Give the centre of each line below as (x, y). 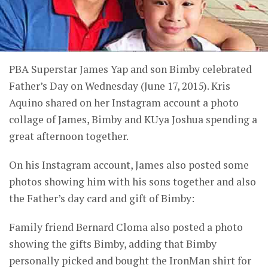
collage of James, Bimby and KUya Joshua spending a (133, 119)
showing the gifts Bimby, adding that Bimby (113, 243)
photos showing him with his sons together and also (133, 181)
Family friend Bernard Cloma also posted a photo (126, 227)
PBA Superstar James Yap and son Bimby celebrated (130, 69)
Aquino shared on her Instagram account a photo (124, 102)
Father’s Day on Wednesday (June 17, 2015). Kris (120, 86)
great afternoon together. (69, 136)
